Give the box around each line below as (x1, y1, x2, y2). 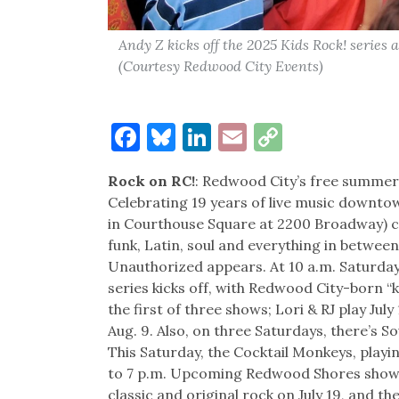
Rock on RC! (107, 171, 195, 190)
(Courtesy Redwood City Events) (118, 56, 323, 75)
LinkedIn (210, 118, 327, 155)
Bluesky (175, 118, 279, 155)
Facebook (139, 118, 263, 155)
